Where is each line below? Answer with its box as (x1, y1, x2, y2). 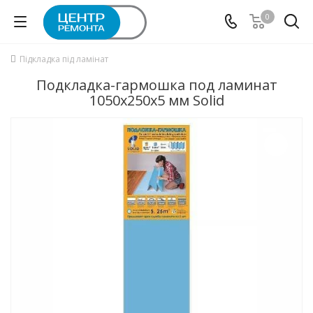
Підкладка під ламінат (20, 53, 108, 65)
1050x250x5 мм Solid (89, 91, 224, 110)
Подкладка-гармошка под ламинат (36, 75, 277, 94)
